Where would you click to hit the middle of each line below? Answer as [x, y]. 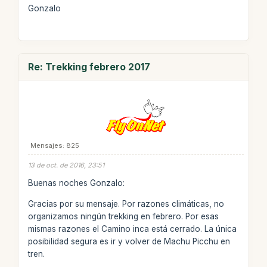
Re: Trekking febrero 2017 [89, 66]
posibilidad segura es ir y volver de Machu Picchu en [129, 241]
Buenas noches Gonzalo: [76, 183]
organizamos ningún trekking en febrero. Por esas [123, 216]
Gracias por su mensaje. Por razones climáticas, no [126, 204]
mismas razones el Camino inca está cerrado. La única [132, 229]
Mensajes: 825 [55, 145]
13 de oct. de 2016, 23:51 [66, 165]
